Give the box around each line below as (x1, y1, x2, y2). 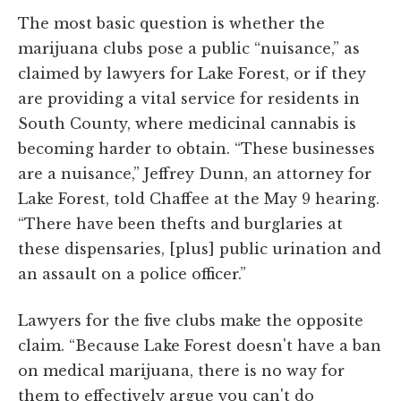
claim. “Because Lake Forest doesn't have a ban (18, 336, 381, 354)
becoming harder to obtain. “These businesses (18, 139, 375, 158)
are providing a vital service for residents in (18, 89, 360, 107)
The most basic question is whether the (18, 13, 325, 32)
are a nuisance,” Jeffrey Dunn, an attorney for (18, 164, 371, 183)
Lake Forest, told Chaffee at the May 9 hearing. (18, 189, 380, 208)
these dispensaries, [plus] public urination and (18, 239, 381, 258)
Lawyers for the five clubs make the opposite (18, 311, 363, 329)
